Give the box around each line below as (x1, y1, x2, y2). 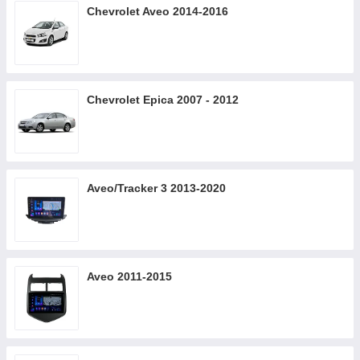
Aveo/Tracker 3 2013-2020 (87, 182, 226, 194)
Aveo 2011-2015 (87, 270, 172, 283)
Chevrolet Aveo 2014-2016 (87, 5, 228, 18)
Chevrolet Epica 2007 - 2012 (87, 93, 239, 106)
